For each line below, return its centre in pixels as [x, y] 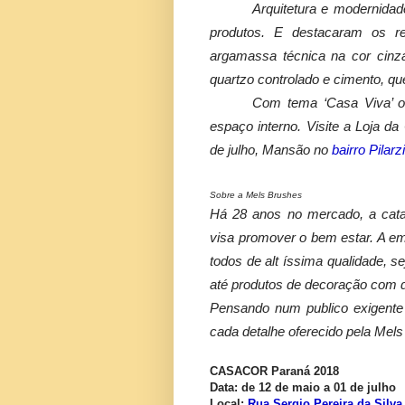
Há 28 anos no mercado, [290, 214]
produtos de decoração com [314, 284]
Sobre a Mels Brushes [256, 194]
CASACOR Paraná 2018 [274, 371]
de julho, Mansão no [271, 150]
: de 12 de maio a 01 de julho [315, 387]
